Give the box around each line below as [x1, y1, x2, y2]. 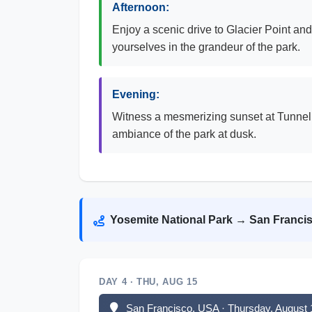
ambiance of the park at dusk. [112, 128, 256, 140]
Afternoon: [112, 1, 169, 13]
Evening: [112, 88, 159, 100]
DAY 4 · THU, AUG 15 [99, 276, 198, 287]
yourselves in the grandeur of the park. [112, 41, 300, 53]
